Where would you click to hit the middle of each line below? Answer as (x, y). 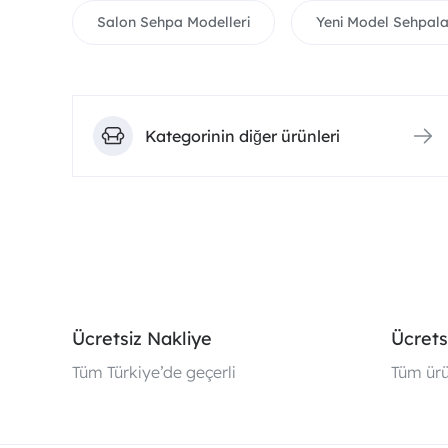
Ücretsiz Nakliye (142, 338)
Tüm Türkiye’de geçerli (154, 372)
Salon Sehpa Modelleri (173, 22)
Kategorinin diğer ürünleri (242, 136)
